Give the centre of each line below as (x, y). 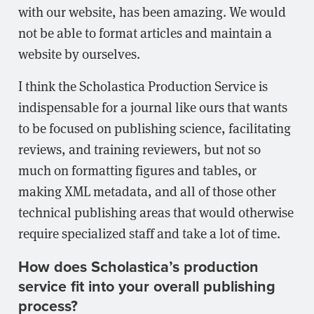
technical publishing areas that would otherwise (156, 211)
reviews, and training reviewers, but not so (139, 148)
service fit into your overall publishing (147, 287)
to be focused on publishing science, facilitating (155, 127)
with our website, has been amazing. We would (152, 11)
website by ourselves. (79, 53)
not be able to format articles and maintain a (145, 32)
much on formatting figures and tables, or (137, 169)
